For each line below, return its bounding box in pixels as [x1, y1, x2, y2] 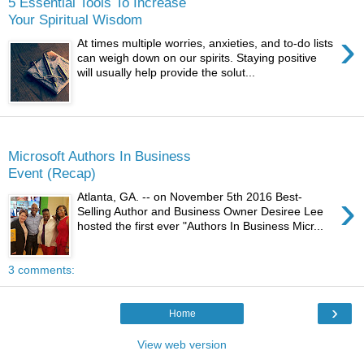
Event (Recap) [8, 165, 96, 182]
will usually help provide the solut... [77, 66, 256, 79]
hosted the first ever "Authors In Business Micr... [77, 219, 324, 232]
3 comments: [8, 262, 75, 276]
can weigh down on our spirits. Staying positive [77, 51, 318, 64]
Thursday [8, 126, 76, 140]
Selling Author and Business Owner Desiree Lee [77, 205, 324, 218]
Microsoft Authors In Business [8, 148, 191, 165]
